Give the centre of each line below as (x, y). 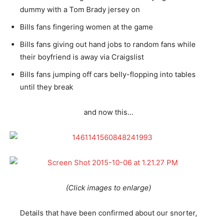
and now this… (108, 112)
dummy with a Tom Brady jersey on (80, 9)
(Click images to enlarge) (108, 187)
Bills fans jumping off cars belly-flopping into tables (108, 74)
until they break (46, 87)
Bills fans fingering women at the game (86, 27)
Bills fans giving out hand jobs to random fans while (108, 44)
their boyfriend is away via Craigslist (82, 57)
